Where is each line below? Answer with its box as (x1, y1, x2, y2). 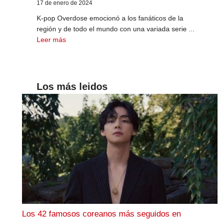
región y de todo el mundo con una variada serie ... (36, 25, 195, 33)
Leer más (36, 36, 66, 44)
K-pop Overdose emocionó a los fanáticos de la (36, 14, 183, 22)
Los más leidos (36, 81, 108, 92)
